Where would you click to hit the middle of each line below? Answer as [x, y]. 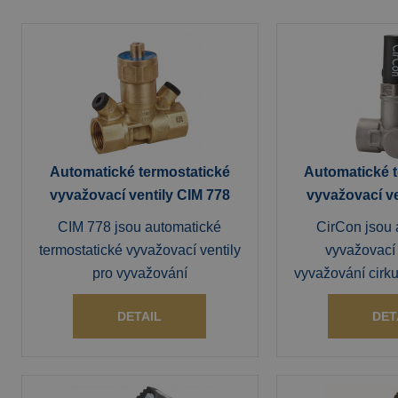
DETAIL [140, 316]
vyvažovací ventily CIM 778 [139, 195]
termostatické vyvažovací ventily [139, 250]
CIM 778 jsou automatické [140, 227]
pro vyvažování [139, 273]
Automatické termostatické [139, 172]
